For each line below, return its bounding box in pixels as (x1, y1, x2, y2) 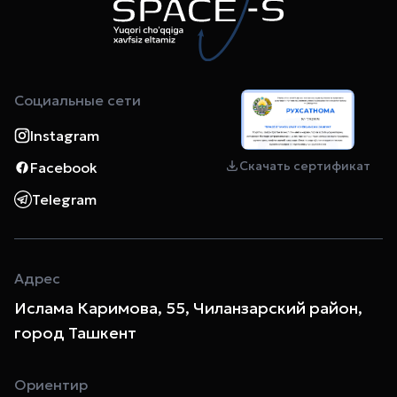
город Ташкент (14, 322, 136, 343)
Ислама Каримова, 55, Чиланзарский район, (14, 297, 362, 318)
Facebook (30, 158, 97, 176)
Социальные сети (14, 90, 141, 109)
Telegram (32, 190, 97, 208)
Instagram (30, 126, 99, 144)
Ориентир (14, 375, 88, 393)
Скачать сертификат (239, 157, 370, 174)
